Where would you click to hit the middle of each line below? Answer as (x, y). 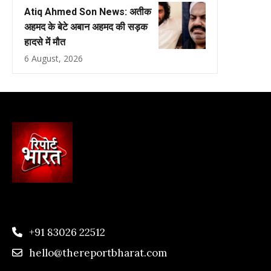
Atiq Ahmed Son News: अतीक (88, 11)
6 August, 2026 (54, 58)
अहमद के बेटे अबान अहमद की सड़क (86, 27)
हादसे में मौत (45, 42)
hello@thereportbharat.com (98, 253)
